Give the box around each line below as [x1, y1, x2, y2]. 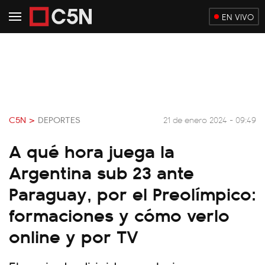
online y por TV [9, 222, 138, 248]
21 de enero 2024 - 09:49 [163, 113, 256, 125]
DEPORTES [38, 113, 80, 126]
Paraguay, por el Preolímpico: [9, 180, 256, 206]
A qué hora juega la [9, 137, 174, 163]
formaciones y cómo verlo [9, 201, 230, 227]
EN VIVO [222, 11, 254, 22]
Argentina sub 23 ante [9, 159, 194, 185]
